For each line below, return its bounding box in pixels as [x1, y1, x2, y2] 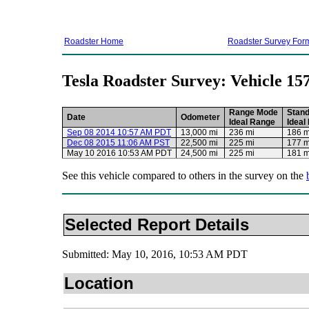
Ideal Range [229, 117, 275, 128]
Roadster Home [64, 37, 123, 47]
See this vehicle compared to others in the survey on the [62, 170, 306, 182]
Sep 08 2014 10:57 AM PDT [67, 128, 171, 138]
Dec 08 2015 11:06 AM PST [67, 138, 170, 148]
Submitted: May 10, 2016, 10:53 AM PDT [62, 248, 248, 261]
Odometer [181, 112, 220, 123]
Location [64, 274, 134, 293]
